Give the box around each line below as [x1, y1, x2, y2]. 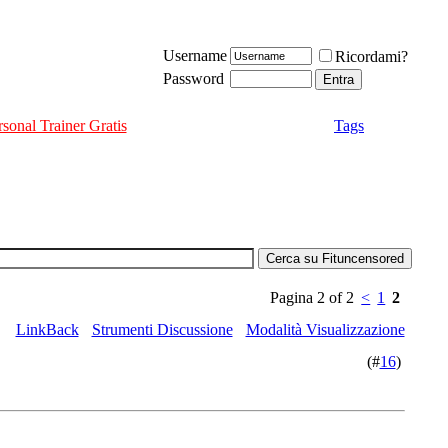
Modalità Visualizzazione [245, 321, 405, 338]
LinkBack [15, 321, 79, 338]
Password [162, 70, 224, 87]
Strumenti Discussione [91, 321, 233, 338]
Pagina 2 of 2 [270, 289, 355, 306]
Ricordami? [334, 48, 408, 65]
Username [162, 47, 227, 64]
